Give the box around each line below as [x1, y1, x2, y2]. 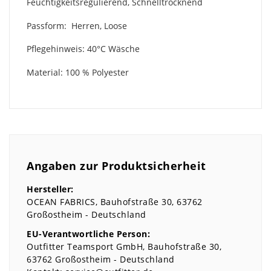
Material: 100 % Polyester [27, 66, 129, 78]
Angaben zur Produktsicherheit [27, 158, 206, 174]
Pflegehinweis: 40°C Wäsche [27, 43, 140, 55]
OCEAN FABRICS [27, 196, 96, 208]
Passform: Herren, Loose [27, 19, 127, 31]
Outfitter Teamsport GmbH [27, 240, 143, 252]
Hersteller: [27, 183, 74, 195]
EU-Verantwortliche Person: [27, 227, 150, 240]
